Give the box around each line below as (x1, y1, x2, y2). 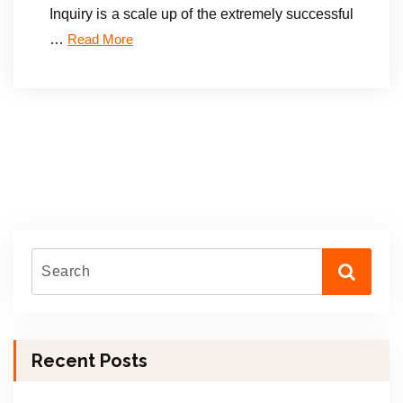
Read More (67, 31, 133, 47)
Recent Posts (31, 349, 148, 372)
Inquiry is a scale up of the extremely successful (49, 5, 354, 22)
